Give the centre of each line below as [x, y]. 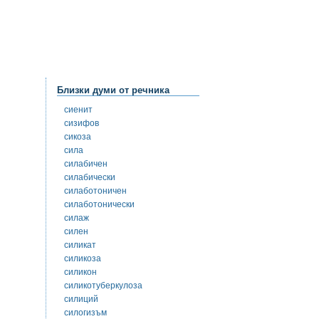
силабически [90, 178]
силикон [80, 272]
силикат [80, 245]
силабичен [86, 164]
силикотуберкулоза [103, 286]
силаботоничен [95, 191]
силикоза [83, 259]
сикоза [78, 137]
